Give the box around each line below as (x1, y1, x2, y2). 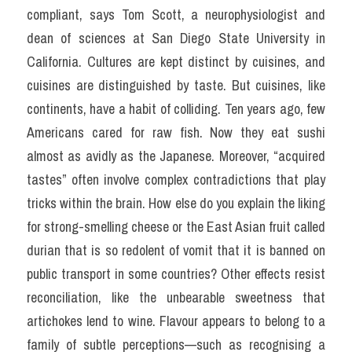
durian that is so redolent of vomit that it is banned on (27, 240, 325, 260)
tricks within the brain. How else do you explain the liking (27, 193, 325, 213)
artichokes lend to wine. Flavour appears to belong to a (27, 311, 325, 331)
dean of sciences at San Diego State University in (27, 28, 325, 48)
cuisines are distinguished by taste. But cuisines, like (27, 75, 325, 95)
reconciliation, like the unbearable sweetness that (27, 288, 325, 307)
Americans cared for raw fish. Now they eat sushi (27, 123, 325, 142)
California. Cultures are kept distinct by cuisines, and (27, 52, 325, 71)
